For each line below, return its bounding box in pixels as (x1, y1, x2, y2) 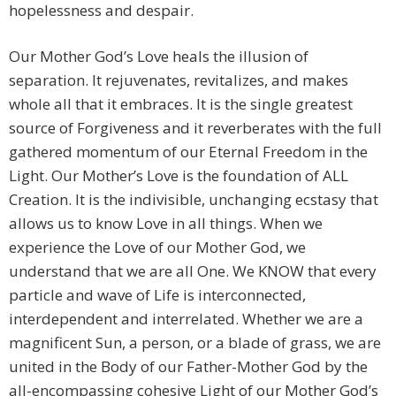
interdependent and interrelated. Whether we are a (9, 308, 363, 330)
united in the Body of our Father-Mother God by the (9, 356, 368, 377)
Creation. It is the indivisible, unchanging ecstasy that (9, 189, 378, 210)
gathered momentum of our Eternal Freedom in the (9, 141, 368, 163)
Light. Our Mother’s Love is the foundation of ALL (9, 165, 348, 187)
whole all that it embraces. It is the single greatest (9, 94, 353, 115)
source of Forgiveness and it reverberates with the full (9, 118, 382, 139)
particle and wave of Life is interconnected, (9, 285, 306, 306)
